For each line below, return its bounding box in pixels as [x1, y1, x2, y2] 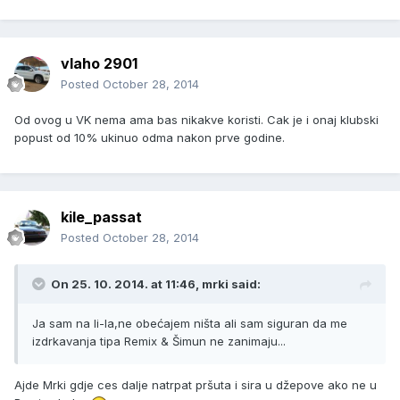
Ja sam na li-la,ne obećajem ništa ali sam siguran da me [32, 316, 347, 331]
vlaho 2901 [61, 54, 137, 73]
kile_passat [61, 208, 142, 227]
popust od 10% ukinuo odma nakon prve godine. [14, 130, 285, 146]
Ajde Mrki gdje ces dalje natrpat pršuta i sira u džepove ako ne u [14, 378, 377, 393]
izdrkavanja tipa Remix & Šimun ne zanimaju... [32, 334, 286, 349]
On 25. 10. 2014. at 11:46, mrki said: [51, 277, 261, 292]
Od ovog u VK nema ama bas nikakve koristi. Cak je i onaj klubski [14, 112, 379, 128]
